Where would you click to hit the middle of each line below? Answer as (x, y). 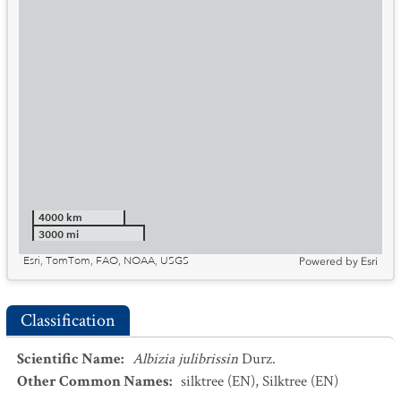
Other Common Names (93, 381)
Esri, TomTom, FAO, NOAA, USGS (106, 261)
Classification (68, 320)
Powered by (328, 261)
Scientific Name (69, 359)
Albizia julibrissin (185, 359)
